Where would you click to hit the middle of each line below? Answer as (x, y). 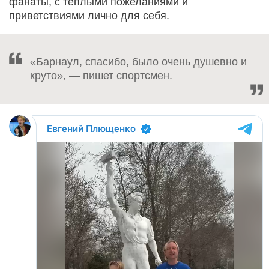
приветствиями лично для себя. (89, 15)
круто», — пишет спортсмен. (101, 75)
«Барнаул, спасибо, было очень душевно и (138, 62)
